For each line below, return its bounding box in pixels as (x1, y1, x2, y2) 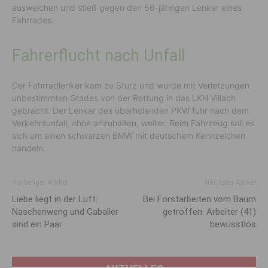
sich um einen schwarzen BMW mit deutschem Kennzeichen (12, 130, 245, 141)
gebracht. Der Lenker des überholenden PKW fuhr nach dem (12, 105, 249, 115)
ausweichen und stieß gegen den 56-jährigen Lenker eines (12, 2, 242, 13)
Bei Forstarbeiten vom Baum (143, 193, 256, 205)
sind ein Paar (12, 218, 62, 230)
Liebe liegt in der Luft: (12, 193, 98, 205)
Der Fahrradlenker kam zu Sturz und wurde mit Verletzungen (12, 80, 249, 90)
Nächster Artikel (205, 178, 256, 187)
